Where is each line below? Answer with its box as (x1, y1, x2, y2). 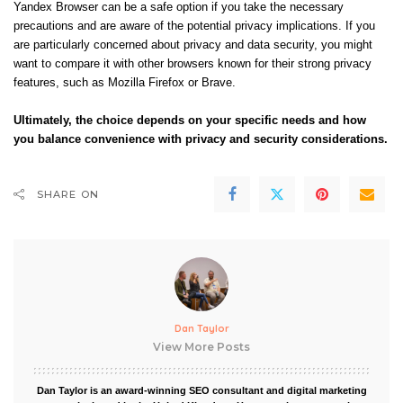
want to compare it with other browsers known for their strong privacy (13, 57, 372, 70)
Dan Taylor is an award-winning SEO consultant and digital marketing (36, 384, 367, 396)
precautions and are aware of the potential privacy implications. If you (13, 19, 375, 32)
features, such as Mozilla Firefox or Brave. (13, 76, 236, 89)
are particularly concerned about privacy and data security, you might (13, 38, 372, 51)
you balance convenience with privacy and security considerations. (13, 132, 388, 146)
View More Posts (153, 339, 250, 354)
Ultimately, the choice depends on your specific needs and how (13, 113, 366, 127)
